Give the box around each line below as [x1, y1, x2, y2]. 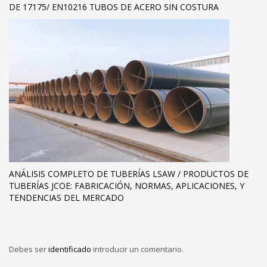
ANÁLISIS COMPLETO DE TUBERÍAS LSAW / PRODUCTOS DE [9, 168, 249, 180]
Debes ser [9, 244, 48, 255]
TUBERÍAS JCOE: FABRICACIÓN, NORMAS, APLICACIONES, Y [9, 180, 244, 192]
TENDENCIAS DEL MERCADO [9, 192, 124, 204]
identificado [48, 244, 93, 255]
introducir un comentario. [93, 244, 184, 255]
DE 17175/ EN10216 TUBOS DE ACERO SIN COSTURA [9, 1, 219, 13]
